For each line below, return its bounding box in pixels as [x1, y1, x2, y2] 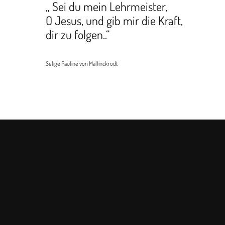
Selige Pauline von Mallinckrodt [46, 60, 118, 67]
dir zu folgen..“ [46, 27, 109, 42]
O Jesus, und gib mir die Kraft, [46, 13, 183, 28]
